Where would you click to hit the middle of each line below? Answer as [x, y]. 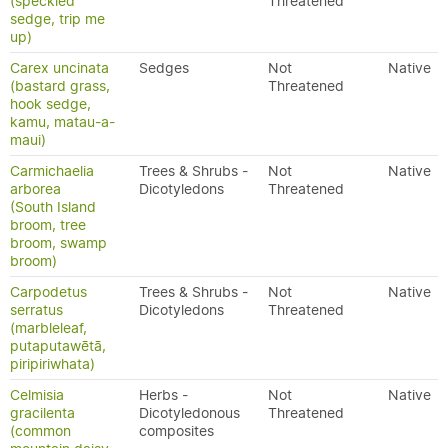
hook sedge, [50, 104]
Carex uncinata [59, 68]
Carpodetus [48, 292]
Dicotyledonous [189, 413]
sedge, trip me [57, 19]
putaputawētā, [58, 346]
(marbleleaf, [48, 328]
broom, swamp [58, 243]
